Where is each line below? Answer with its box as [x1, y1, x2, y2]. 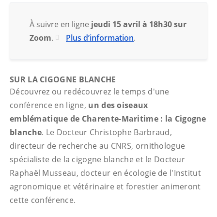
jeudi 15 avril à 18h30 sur [91, 19, 186, 30]
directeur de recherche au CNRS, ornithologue [10, 140, 186, 151]
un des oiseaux [86, 100, 148, 110]
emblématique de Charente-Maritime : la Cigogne [10, 113, 206, 124]
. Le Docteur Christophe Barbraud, [42, 127, 172, 138]
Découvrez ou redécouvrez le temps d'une [10, 86, 170, 97]
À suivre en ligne [30, 19, 91, 30]
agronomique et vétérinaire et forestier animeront [10, 181, 201, 192]
